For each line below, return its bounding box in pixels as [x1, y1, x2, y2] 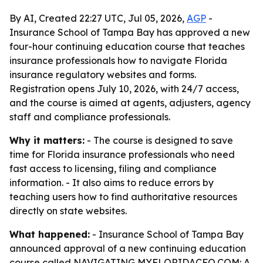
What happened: [9, 228, 90, 240]
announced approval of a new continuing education [9, 242, 246, 254]
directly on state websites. [9, 205, 127, 217]
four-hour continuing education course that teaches [9, 41, 245, 52]
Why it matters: [9, 134, 85, 146]
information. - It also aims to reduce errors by [9, 177, 214, 188]
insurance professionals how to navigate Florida [9, 55, 227, 66]
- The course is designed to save [85, 134, 233, 146]
